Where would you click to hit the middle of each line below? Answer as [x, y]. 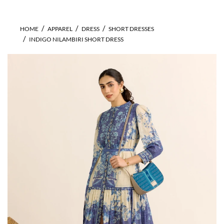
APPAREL [60, 29]
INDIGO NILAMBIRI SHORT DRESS [76, 39]
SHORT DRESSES [131, 29]
